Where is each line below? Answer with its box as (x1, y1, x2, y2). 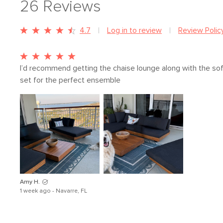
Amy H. (20, 179, 40, 185)
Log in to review (107, 26, 162, 34)
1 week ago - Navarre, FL (20, 188, 87, 194)
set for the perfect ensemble (20, 76, 120, 84)
